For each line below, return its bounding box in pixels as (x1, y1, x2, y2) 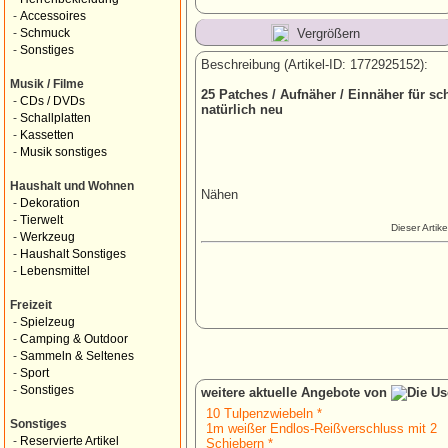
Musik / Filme (10, 78, 84, 90)
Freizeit (10, 299, 52, 311)
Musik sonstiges (20, 146, 107, 158)
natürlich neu (201, 102, 283, 117)
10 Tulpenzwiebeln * (206, 406, 322, 421)
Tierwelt (20, 214, 63, 226)
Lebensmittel (20, 265, 90, 277)
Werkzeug (20, 231, 75, 243)
